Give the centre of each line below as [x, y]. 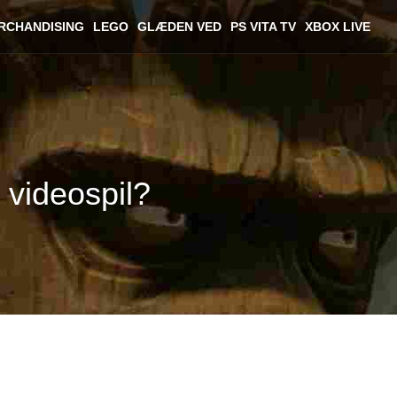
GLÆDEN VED [179, 27]
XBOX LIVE [338, 27]
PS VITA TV [263, 27]
